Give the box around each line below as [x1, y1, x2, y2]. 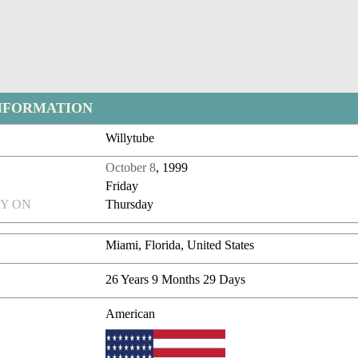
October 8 [105, 161, 157, 175]
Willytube [105, 131, 155, 145]
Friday [105, 179, 139, 193]
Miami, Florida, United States [105, 238, 255, 253]
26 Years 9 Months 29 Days [105, 272, 246, 287]
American [105, 307, 156, 321]
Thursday [105, 197, 154, 212]
